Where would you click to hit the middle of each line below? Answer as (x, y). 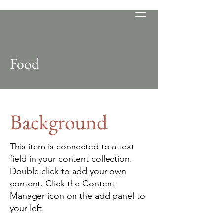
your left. (27, 208)
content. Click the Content (62, 184)
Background (58, 122)
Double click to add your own (68, 171)
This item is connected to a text (72, 147)
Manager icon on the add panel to (77, 196)
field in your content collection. (71, 159)
